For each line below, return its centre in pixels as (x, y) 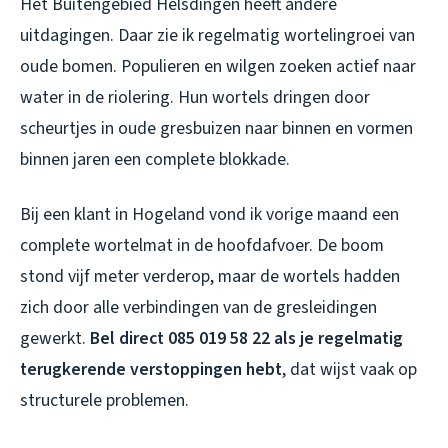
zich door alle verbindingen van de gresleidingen (198, 307)
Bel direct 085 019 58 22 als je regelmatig (246, 338)
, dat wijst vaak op (349, 369)
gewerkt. (55, 338)
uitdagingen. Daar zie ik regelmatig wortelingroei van (217, 35)
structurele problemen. (104, 400)
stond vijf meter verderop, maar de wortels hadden (210, 276)
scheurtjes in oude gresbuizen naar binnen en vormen (216, 128)
